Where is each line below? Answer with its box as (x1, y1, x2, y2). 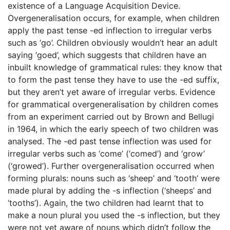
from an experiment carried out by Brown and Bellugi (8, 111, 214, 122)
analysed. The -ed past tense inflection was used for (8, 136, 212, 146)
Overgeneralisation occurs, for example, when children (8, 13, 219, 23)
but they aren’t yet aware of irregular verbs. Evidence (8, 87, 215, 97)
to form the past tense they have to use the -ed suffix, (8, 74, 219, 85)
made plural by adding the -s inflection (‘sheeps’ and (8, 185, 212, 196)
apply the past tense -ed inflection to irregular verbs (8, 25, 212, 35)
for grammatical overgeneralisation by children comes (8, 99, 218, 109)
